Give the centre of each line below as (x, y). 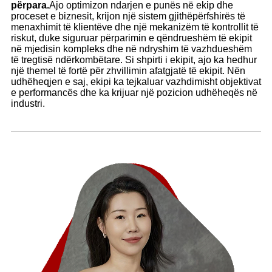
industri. (28, 103)
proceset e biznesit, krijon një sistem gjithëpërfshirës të (128, 16)
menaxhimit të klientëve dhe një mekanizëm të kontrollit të (135, 27)
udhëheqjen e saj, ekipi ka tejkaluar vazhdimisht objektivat (136, 81)
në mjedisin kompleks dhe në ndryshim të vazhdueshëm (131, 49)
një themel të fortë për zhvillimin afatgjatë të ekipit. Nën (128, 70)
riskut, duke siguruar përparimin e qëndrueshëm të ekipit (131, 38)
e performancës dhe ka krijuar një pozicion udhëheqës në (134, 92)
